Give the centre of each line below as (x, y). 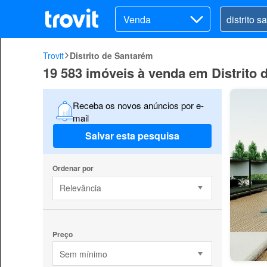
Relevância (80, 188)
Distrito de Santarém (111, 55)
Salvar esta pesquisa (132, 136)
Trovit (53, 55)
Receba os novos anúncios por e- (138, 105)
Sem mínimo (83, 254)
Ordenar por (73, 168)
